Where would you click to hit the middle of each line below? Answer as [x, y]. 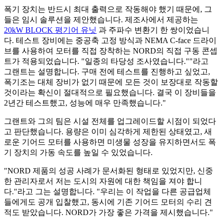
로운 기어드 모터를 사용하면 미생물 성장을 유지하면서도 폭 [110, 142]
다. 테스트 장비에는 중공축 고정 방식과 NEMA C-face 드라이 [110, 41]
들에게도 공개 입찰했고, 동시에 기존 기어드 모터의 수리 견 [108, 202]
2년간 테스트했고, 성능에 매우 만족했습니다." [85, 103]
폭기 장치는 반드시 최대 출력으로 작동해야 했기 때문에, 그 [108, 9]
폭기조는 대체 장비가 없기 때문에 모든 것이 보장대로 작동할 [111, 82]
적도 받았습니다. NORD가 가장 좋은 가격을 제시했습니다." [109, 213]
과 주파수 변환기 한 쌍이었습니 [153, 30]
